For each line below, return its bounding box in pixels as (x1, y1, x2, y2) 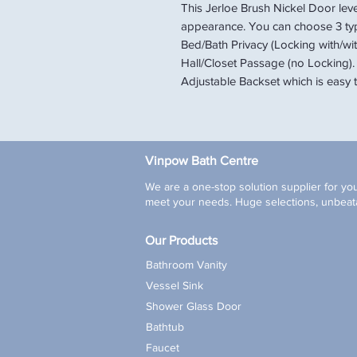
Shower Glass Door (146, 299, 241, 312)
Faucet (146, 340, 179, 354)
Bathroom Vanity (146, 257, 227, 271)
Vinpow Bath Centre (145, 153, 258, 167)
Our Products (145, 233, 218, 247)
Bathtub (146, 320, 184, 333)
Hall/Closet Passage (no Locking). (181, 55, 355, 69)
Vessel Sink (146, 278, 203, 292)
